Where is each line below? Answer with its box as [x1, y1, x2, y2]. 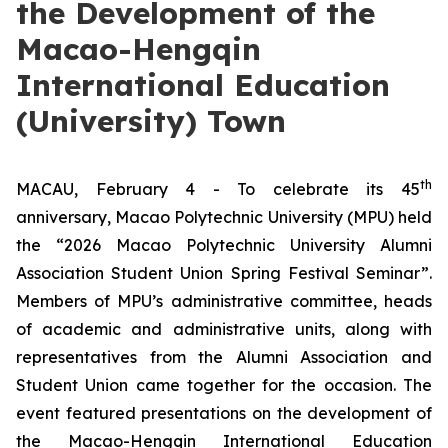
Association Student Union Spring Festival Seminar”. [16, 263, 432, 283]
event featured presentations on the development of [16, 403, 432, 423]
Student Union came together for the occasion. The [16, 375, 432, 395]
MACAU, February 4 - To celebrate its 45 [16, 179, 420, 199]
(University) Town [16, 102, 286, 140]
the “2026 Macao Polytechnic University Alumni [16, 235, 432, 255]
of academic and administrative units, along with [16, 319, 432, 339]
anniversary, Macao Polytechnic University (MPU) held [16, 207, 432, 227]
